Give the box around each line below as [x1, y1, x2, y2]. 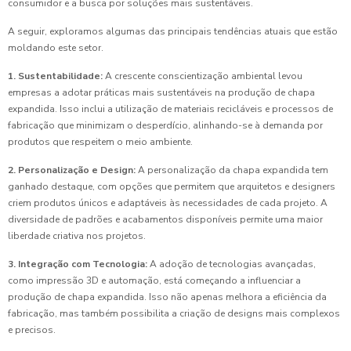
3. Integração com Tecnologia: [8, 258, 147, 271]
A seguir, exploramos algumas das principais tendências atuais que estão [8, 25, 338, 38]
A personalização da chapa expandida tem [136, 164, 328, 177]
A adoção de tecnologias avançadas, [147, 258, 316, 271]
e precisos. [8, 324, 56, 337]
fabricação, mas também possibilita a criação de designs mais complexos [8, 307, 340, 320]
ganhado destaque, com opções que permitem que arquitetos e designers [8, 180, 335, 194]
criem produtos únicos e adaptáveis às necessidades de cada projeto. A [8, 197, 327, 210]
